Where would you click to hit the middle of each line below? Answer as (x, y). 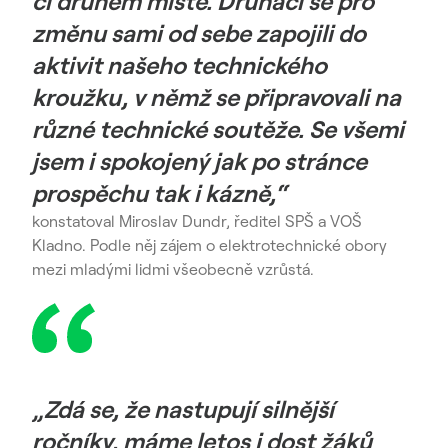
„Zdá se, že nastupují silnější (183, 409)
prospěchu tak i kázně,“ (159, 193)
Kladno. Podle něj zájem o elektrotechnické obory (209, 245)
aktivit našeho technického (179, 65)
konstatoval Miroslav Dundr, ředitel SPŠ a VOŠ (197, 221)
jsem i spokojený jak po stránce (199, 161)
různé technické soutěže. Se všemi (218, 129)
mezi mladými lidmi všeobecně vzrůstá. (173, 269)
